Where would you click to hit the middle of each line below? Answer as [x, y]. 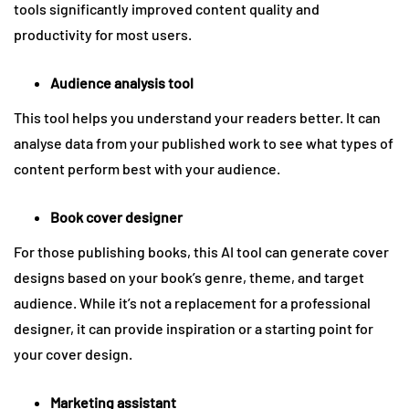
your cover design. [73, 354]
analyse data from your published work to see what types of [204, 143]
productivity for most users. [103, 35]
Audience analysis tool [122, 83]
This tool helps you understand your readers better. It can [197, 118]
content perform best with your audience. [147, 169]
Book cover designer [116, 217]
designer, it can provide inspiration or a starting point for [194, 329]
